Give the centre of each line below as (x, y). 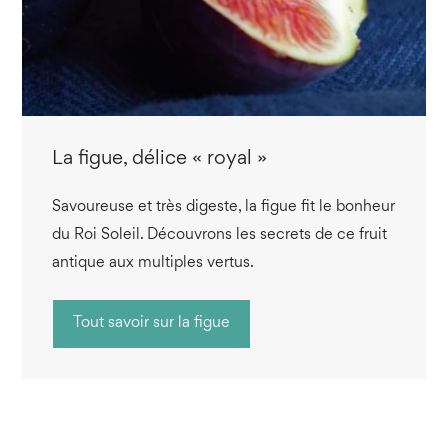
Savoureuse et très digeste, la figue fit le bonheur (224, 207)
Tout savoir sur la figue (152, 323)
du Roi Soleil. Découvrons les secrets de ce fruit (220, 235)
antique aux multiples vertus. (153, 263)
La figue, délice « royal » (160, 158)
